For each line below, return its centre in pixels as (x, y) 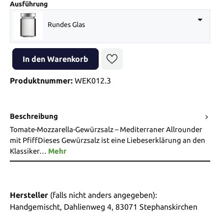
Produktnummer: (42, 80)
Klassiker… (29, 151)
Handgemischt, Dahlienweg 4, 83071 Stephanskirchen (104, 206)
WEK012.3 (93, 80)
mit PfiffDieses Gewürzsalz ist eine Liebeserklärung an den (108, 140)
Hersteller (29, 195)
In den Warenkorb (55, 59)
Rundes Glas (66, 24)
